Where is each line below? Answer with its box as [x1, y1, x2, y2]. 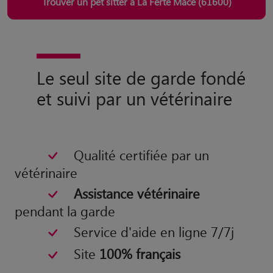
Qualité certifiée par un [73, 146, 209, 163]
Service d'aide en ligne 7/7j [73, 223, 234, 241]
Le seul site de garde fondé [37, 65, 246, 89]
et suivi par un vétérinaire [37, 86, 232, 110]
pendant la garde [15, 202, 115, 220]
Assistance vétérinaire [73, 185, 200, 202]
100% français [99, 245, 180, 263]
